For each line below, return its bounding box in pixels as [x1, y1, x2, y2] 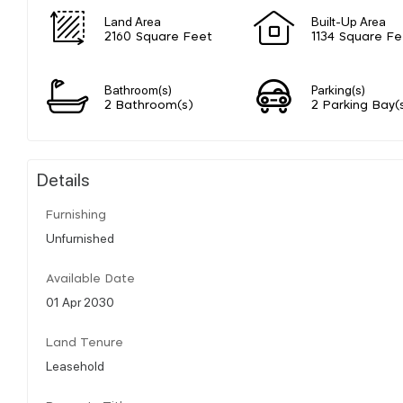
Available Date [46, 273, 135, 285]
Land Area [104, 12, 161, 29]
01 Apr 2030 [46, 292, 114, 309]
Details [37, 166, 90, 191]
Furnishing [46, 209, 106, 221]
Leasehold [46, 356, 104, 373]
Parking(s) [311, 80, 365, 97]
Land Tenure [46, 336, 123, 349]
